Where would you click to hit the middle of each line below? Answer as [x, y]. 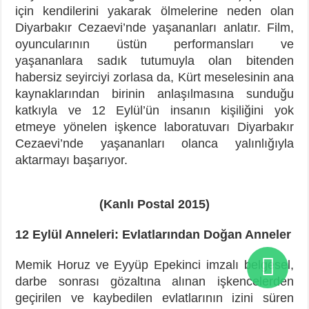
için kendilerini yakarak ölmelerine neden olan [154, 11]
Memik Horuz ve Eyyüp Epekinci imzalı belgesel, [154, 265]
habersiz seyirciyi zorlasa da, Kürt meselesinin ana [154, 77]
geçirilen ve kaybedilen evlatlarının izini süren [154, 298]
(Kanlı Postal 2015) [154, 204]
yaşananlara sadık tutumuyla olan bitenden [154, 60]
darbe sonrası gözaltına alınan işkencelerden [154, 281]
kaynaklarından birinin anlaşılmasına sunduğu [154, 93]
